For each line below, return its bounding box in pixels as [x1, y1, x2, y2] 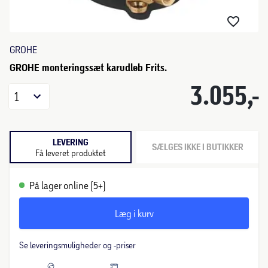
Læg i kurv [114, 208, 154, 219]
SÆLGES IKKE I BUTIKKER [151, 142, 243, 153]
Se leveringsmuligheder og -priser [19, 240, 136, 250]
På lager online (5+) [29, 179, 106, 191]
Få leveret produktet [35, 147, 106, 158]
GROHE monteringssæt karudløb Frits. [10, 62, 167, 74]
